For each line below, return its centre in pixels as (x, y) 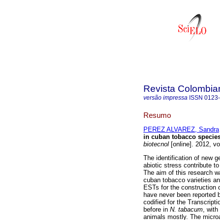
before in (157, 210)
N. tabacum (186, 210)
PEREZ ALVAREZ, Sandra (181, 130)
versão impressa (165, 98)
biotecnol (156, 144)
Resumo (157, 115)
